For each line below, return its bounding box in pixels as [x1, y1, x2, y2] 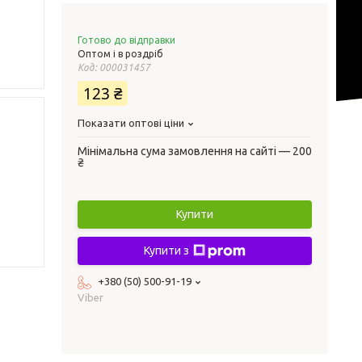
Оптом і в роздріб [78, 48, 163, 59]
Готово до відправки [78, 35, 175, 45]
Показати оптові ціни [78, 117, 184, 128]
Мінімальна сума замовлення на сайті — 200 [78, 145, 312, 158]
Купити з [144, 244, 189, 257]
